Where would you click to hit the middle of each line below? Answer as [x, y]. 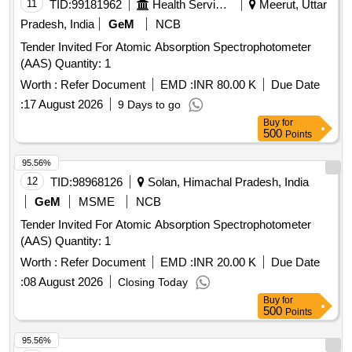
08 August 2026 [63, 282]
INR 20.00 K [225, 262]
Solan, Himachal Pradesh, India [227, 182]
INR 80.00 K [225, 85]
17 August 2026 [63, 104]
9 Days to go [149, 105]
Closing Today [153, 282]
